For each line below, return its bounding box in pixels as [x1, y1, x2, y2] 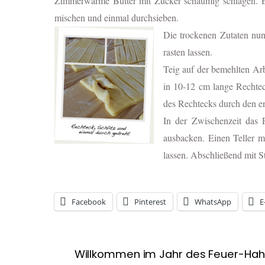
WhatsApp [195, 196, 231, 208]
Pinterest [134, 196, 166, 208]
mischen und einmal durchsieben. [54, 11, 182, 24]
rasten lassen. [163, 45, 212, 58]
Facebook [72, 196, 106, 208]
